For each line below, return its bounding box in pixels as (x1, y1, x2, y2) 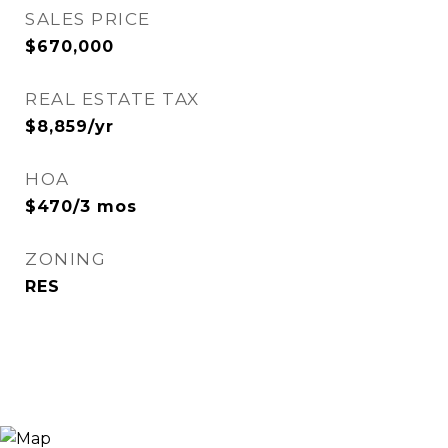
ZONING (25, 249, 106, 269)
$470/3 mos (25, 197, 137, 216)
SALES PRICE (25, 9, 151, 29)
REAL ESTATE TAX (25, 89, 200, 109)
